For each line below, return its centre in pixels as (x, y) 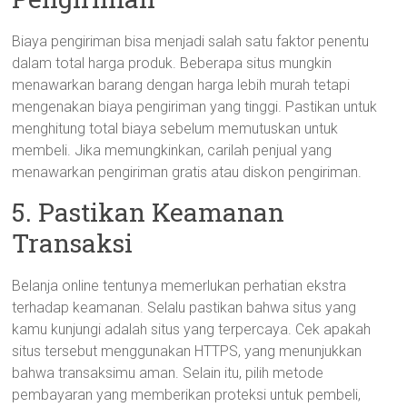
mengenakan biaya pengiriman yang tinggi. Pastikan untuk (195, 107)
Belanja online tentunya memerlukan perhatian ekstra (179, 286)
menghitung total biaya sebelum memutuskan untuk (175, 129)
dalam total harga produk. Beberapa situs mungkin (172, 63)
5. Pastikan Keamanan (149, 212)
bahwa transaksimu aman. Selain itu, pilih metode (168, 373)
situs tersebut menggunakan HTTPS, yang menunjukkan (187, 351)
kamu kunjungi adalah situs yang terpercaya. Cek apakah (192, 329)
